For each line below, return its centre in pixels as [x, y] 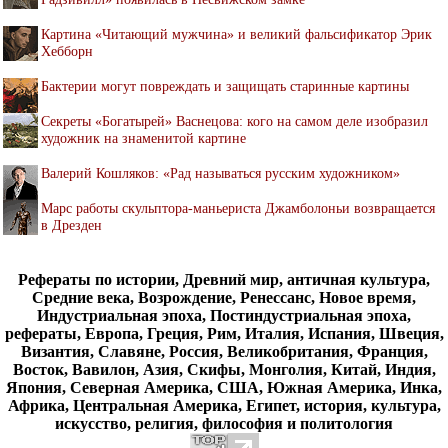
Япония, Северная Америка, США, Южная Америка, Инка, [224, 387]
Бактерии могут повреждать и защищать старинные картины [225, 85]
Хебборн [67, 50]
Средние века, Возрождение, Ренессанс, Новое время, [224, 297]
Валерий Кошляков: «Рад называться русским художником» [220, 172]
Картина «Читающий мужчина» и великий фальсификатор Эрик [236, 33]
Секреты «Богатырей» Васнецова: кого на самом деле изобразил [234, 120]
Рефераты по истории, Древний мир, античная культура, [224, 279]
